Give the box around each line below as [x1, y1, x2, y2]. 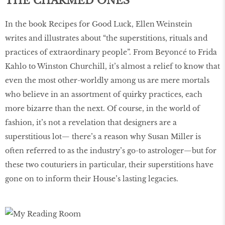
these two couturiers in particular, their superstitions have [5, 160, 213, 169]
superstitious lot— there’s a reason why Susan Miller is [5, 132, 201, 141]
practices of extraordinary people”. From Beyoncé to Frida [5, 47, 217, 57]
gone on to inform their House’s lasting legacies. [5, 174, 178, 183]
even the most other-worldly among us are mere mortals [5, 75, 209, 85]
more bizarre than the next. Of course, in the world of [5, 103, 200, 113]
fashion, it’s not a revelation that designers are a [5, 118, 177, 127]
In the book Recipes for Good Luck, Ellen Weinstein [5, 19, 192, 29]
